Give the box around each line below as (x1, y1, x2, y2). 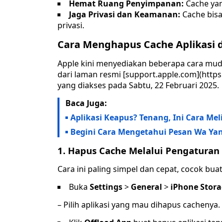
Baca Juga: (65, 98, 107, 109)
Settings (90, 181, 124, 193)
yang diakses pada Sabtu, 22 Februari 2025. (57, 80, 219, 91)
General (131, 181, 164, 193)
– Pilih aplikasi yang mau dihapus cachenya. (57, 199, 220, 211)
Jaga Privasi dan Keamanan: (69, 9, 182, 20)
